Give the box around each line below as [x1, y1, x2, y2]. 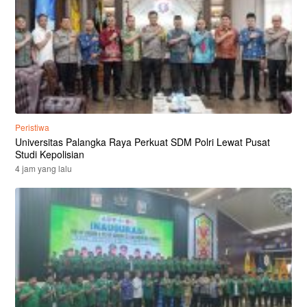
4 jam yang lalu [15, 162, 72, 175]
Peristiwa [15, 121, 49, 134]
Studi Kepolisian [15, 147, 84, 162]
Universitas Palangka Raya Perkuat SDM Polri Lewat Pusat [15, 135, 270, 149]
